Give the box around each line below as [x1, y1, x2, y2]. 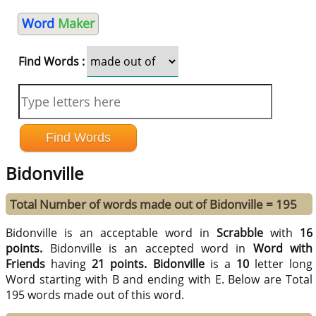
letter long [248, 256, 313, 272]
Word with [253, 241, 313, 257]
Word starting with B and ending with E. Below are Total [6, 272, 312, 288]
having [45, 256, 92, 272]
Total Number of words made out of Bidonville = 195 [10, 196, 298, 213]
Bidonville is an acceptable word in [6, 225, 217, 241]
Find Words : [18, 54, 85, 69]
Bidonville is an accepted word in [49, 241, 253, 257]
